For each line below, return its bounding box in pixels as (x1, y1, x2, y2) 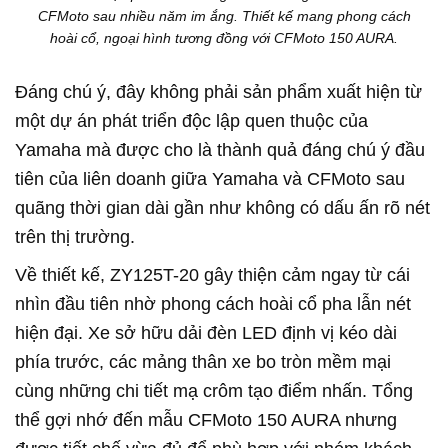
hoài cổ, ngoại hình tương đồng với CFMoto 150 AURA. (50, 30, 398, 47)
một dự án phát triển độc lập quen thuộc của (15, 111, 368, 132)
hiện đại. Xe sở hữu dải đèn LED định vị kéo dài (15, 323, 397, 344)
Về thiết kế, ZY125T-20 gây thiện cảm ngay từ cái (15, 265, 410, 286)
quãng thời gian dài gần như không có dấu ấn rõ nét (15, 198, 430, 219)
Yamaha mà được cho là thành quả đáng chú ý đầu (15, 140, 425, 161)
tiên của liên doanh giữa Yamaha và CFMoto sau (15, 169, 405, 190)
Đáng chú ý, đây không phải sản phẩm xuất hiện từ (15, 82, 422, 103)
